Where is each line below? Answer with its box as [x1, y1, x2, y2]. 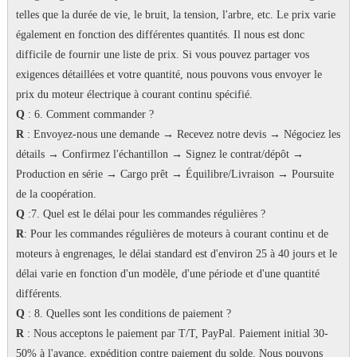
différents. [15, 288, 62, 300]
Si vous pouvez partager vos [182, 49, 309, 61]
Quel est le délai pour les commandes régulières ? [42, 208, 265, 221]
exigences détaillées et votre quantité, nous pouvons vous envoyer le [15, 69, 322, 81]
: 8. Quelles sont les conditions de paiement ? [24, 308, 231, 320]
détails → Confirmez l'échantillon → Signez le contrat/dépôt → [15, 148, 304, 161]
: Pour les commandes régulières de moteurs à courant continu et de [23, 228, 328, 241]
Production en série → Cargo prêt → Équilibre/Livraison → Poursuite [15, 168, 334, 181]
